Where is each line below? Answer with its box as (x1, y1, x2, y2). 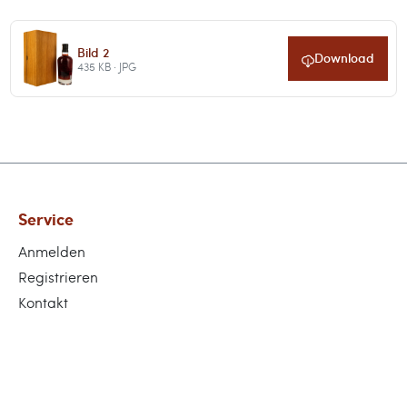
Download (314, 49, 375, 67)
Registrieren (18, 267, 98, 286)
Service (18, 207, 74, 231)
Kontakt (18, 293, 68, 312)
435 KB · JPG (77, 58, 137, 74)
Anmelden (18, 242, 85, 261)
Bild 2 (77, 42, 110, 61)
